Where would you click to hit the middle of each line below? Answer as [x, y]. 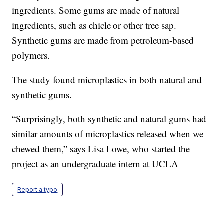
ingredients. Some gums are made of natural [96, 10]
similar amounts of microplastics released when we [108, 134]
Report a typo [38, 190]
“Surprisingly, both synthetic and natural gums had [109, 119]
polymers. [31, 55]
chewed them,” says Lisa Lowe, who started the [101, 149]
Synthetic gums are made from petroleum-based [103, 40]
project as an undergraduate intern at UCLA [95, 164]
